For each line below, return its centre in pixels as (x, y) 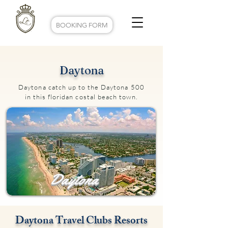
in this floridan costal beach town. (81, 97)
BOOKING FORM (82, 25)
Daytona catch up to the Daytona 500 (81, 87)
